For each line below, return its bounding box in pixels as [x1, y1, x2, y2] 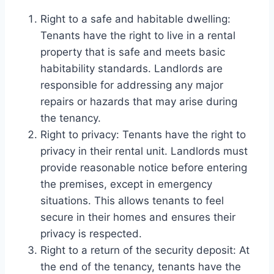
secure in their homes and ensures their [40, 210, 235, 223]
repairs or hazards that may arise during [40, 95, 237, 108]
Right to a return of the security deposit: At [40, 243, 250, 256]
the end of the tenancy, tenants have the [40, 260, 241, 273]
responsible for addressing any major [40, 78, 223, 91]
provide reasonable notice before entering [40, 161, 247, 174]
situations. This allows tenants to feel [40, 194, 224, 207]
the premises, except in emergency [40, 177, 212, 190]
